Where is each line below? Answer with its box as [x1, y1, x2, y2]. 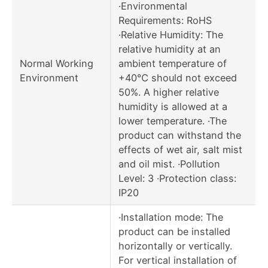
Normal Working [19, 57, 93, 70]
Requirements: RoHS [118, 14, 212, 27]
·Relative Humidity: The [118, 29, 223, 41]
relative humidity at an [118, 43, 221, 56]
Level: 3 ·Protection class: [118, 172, 236, 185]
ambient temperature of [118, 57, 227, 70]
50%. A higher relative [118, 86, 219, 99]
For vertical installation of [118, 254, 237, 267]
